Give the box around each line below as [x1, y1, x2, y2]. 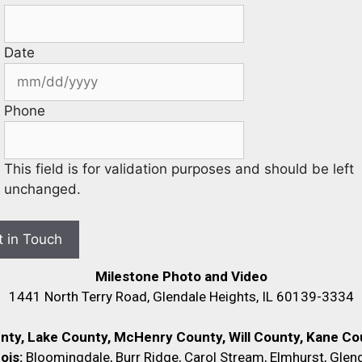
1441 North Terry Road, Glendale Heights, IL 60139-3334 [8, 288, 354, 305]
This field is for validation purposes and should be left [4, 161, 354, 178]
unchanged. [4, 181, 81, 198]
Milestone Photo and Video [95, 267, 267, 284]
